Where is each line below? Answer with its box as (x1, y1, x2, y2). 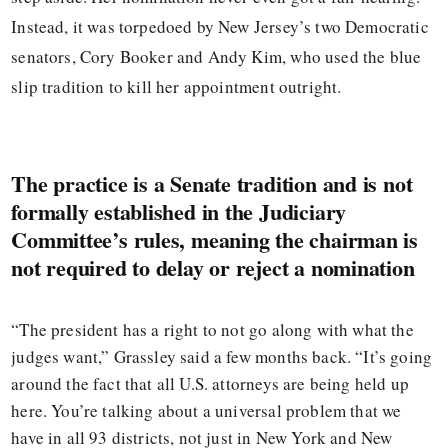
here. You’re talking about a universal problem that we (11, 398, 402, 422)
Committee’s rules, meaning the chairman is (11, 222, 418, 256)
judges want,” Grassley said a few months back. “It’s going (11, 344, 433, 368)
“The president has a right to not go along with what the (11, 317, 414, 341)
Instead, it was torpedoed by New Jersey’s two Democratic (11, 15, 429, 39)
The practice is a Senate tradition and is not (11, 166, 413, 200)
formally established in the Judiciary (11, 194, 347, 228)
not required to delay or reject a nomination (11, 250, 415, 284)
